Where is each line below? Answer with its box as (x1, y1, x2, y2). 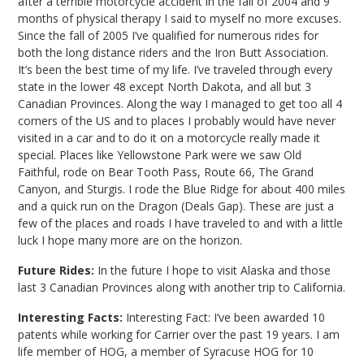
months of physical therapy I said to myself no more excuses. (18, 11, 342, 27)
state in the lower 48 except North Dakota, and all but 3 (18, 79, 312, 95)
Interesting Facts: (18, 310, 123, 326)
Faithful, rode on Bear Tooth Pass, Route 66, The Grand (18, 164, 314, 180)
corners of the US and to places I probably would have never (18, 113, 336, 129)
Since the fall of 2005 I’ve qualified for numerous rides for (18, 28, 319, 44)
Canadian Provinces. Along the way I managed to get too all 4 (18, 96, 343, 112)
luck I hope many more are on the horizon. (18, 232, 243, 249)
